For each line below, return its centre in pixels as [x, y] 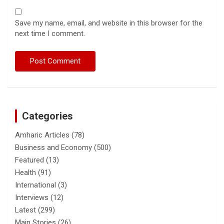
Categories [47, 116]
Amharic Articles [42, 135]
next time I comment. [50, 33]
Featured [29, 160]
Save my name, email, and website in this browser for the [109, 23]
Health [25, 172]
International [35, 185]
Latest [25, 210]
